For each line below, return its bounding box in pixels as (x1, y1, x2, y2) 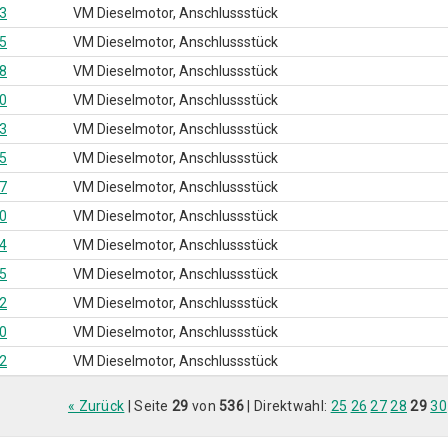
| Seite (124, 398, 173, 414)
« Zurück (67, 398, 125, 414)
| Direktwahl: (244, 398, 331, 414)
